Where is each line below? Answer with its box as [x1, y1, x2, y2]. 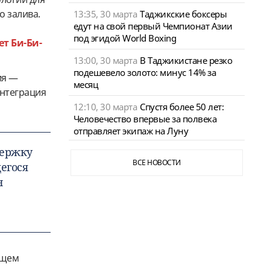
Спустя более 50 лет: [140, 100, 224, 113]
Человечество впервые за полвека [73, 112, 216, 125]
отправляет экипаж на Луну [73, 124, 188, 137]
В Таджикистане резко [140, 54, 232, 66]
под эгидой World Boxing [73, 31, 176, 44]
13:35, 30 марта [73, 7, 137, 20]
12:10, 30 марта [73, 100, 137, 113]
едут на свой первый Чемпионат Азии [73, 19, 233, 32]
